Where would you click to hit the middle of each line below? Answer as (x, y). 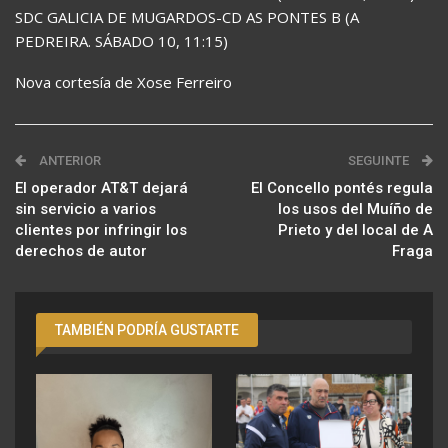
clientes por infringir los (101, 230)
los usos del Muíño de (355, 209)
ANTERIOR (68, 161)
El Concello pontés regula (342, 188)
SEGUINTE (380, 161)
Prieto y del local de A (355, 230)
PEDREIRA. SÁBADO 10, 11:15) (121, 41)
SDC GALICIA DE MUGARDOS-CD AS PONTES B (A (187, 17)
